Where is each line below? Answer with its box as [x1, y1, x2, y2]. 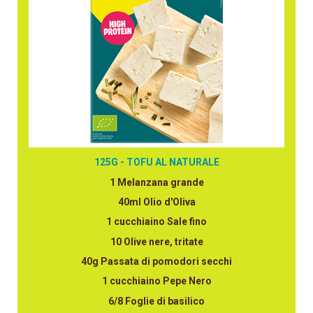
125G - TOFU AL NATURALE [94, 156, 219, 168]
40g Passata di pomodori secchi [81, 256, 232, 268]
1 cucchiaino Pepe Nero [101, 275, 212, 287]
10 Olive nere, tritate [110, 235, 203, 247]
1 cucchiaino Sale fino [106, 216, 207, 228]
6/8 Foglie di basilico [108, 295, 205, 307]
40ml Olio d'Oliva [117, 196, 196, 208]
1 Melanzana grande [109, 176, 204, 188]
